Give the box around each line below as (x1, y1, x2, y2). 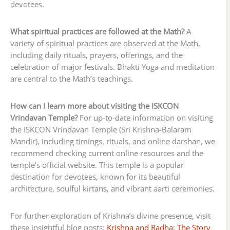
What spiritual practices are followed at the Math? (10, 26, 184, 37)
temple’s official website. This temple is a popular (10, 160, 184, 170)
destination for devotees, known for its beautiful (10, 171, 180, 182)
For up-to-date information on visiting (78, 112, 213, 123)
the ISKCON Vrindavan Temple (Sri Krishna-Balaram (10, 124, 191, 135)
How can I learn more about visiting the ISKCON (10, 101, 179, 111)
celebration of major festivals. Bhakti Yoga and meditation (10, 62, 215, 72)
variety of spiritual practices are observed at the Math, (10, 38, 200, 49)
